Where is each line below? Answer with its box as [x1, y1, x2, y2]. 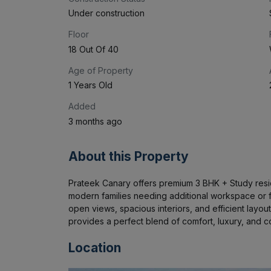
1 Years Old [68, 80, 113, 91]
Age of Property [68, 65, 133, 76]
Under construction [68, 8, 145, 19]
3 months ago [68, 116, 122, 126]
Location [68, 240, 121, 255]
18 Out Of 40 [68, 44, 119, 54]
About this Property [68, 148, 189, 164]
